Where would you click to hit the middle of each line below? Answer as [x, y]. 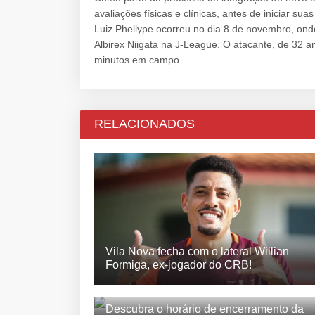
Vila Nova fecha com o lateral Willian [197, 251]
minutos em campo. [138, 60]
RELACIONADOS [144, 124]
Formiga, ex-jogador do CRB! [179, 264]
